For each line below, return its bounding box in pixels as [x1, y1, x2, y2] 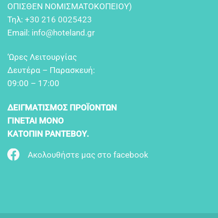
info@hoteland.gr [32, 28, 95, 38]
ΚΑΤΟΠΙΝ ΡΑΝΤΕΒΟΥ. [7, 128, 89, 139]
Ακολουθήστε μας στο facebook [28, 150, 149, 160]
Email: [7, 28, 32, 38]
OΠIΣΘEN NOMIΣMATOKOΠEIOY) [7, 1, 132, 12]
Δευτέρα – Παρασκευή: [7, 65, 95, 75]
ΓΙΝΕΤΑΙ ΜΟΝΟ [7, 115, 64, 126]
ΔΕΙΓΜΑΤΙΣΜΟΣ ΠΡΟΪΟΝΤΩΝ [7, 102, 117, 112]
